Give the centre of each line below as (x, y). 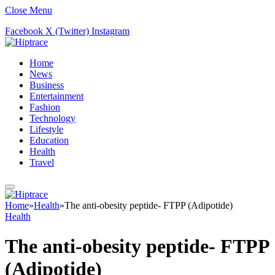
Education (49, 140)
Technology (52, 118)
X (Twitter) (67, 31)
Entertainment (56, 96)
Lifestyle (46, 129)
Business (47, 85)
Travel (42, 162)
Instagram (110, 31)
